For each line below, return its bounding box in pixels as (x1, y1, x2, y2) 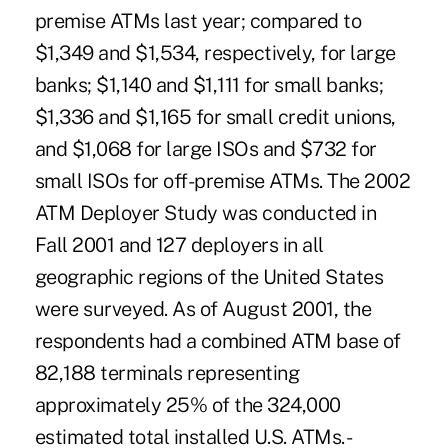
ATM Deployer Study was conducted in (34, 200, 377, 225)
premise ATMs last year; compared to (34, 8, 362, 33)
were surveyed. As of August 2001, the (34, 296, 372, 321)
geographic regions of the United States (34, 264, 384, 289)
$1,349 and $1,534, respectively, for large (34, 40, 396, 65)
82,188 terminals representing (34, 360, 300, 385)
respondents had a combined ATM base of (34, 328, 401, 353)
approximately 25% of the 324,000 (34, 392, 341, 417)
